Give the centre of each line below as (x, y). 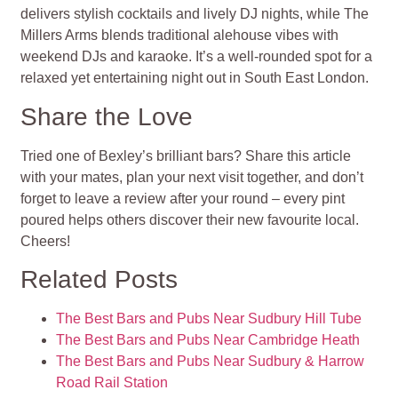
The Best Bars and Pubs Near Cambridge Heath (208, 339)
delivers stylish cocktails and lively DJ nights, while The (195, 14)
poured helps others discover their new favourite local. (190, 219)
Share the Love (107, 116)
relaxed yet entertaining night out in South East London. (195, 78)
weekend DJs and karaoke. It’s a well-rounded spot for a (197, 57)
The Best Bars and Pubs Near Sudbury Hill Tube (209, 318)
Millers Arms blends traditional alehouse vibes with (180, 36)
